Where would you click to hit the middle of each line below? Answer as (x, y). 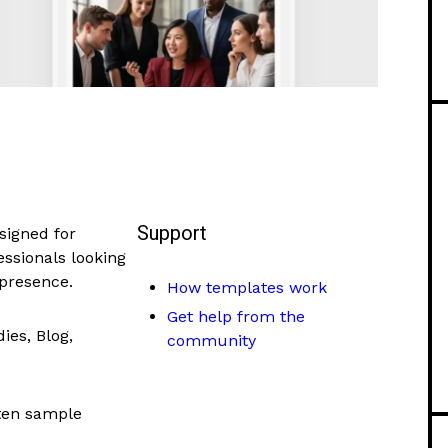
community (212, 340)
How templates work (247, 287)
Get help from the (236, 316)
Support (172, 233)
